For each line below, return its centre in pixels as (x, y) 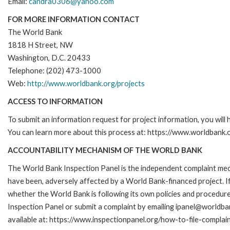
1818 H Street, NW (40, 45)
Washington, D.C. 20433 (49, 57)
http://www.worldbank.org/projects (86, 83)
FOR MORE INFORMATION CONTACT (74, 19)
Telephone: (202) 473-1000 (54, 70)
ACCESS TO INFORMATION (55, 101)
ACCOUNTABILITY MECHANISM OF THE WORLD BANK (105, 150)
